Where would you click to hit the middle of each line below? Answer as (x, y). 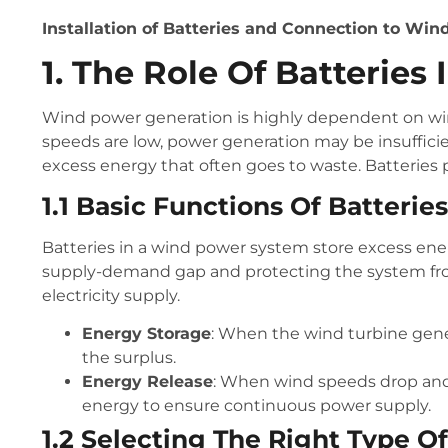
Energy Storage (146, 333)
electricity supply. (111, 295)
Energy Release (147, 381)
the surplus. (129, 357)
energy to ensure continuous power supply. (256, 405)
